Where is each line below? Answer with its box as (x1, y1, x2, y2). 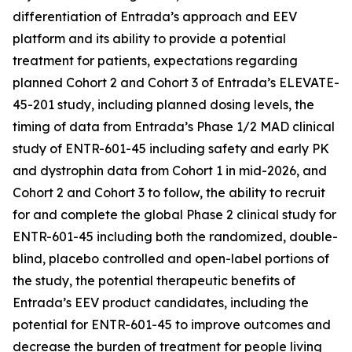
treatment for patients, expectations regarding (13, 53, 298, 68)
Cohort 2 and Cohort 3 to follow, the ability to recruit (13, 185, 325, 200)
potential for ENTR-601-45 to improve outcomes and (13, 317, 331, 332)
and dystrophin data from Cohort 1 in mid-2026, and (13, 163, 327, 178)
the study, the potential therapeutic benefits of (13, 273, 295, 288)
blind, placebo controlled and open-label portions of (13, 251, 329, 266)
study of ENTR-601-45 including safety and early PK (13, 141, 329, 156)
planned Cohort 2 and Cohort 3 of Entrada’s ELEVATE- (13, 75, 339, 90)
